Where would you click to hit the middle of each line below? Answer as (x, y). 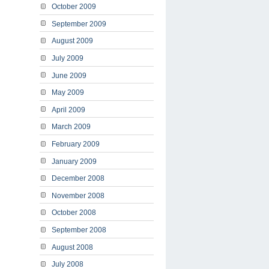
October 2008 (74, 213)
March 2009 (71, 127)
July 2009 (68, 58)
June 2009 (69, 75)
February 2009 (76, 144)
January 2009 (74, 161)
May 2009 (68, 93)
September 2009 (79, 24)
